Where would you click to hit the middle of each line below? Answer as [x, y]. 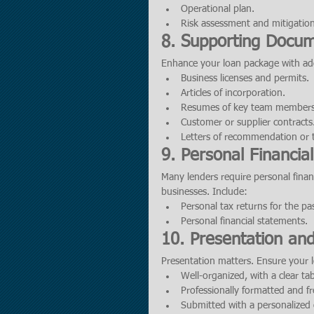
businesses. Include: [204, 192]
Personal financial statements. [244, 221]
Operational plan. [218, 9]
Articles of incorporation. [233, 93]
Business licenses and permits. [245, 78]
